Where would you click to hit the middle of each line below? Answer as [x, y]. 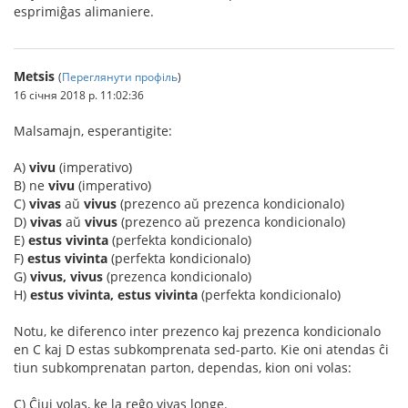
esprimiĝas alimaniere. [84, 11]
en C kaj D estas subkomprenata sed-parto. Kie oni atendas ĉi [201, 349]
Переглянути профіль [120, 76]
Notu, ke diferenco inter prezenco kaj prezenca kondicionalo [197, 331]
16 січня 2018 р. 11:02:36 [79, 95]
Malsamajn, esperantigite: [93, 131]
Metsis [34, 76]
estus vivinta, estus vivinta [114, 295]
